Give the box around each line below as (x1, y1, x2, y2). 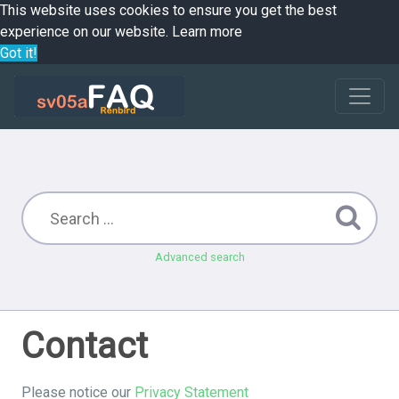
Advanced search (154, 250, 245, 264)
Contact (21, 325, 148, 367)
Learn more (172, 23, 242, 40)
